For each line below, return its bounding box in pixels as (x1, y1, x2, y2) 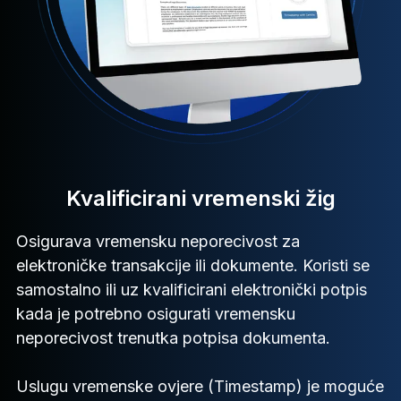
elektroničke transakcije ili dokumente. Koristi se (16, 255, 370, 275)
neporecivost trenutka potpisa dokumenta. (16, 328, 330, 347)
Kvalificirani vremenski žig (65, 184, 336, 211)
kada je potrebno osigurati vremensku (16, 303, 295, 323)
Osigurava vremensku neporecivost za (16, 231, 300, 251)
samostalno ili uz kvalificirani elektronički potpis (16, 279, 367, 299)
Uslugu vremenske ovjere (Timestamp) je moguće (16, 376, 384, 396)
